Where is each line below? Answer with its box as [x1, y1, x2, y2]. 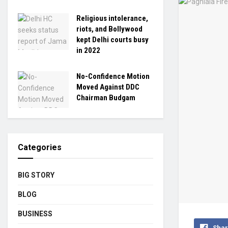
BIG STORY [18, 170, 54, 179]
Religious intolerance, [76, 14, 148, 23]
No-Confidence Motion [76, 72, 150, 81]
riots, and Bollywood [76, 24, 142, 34]
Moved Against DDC [76, 82, 139, 92]
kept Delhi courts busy [76, 35, 149, 44]
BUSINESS [18, 209, 52, 218]
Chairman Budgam [76, 93, 135, 102]
